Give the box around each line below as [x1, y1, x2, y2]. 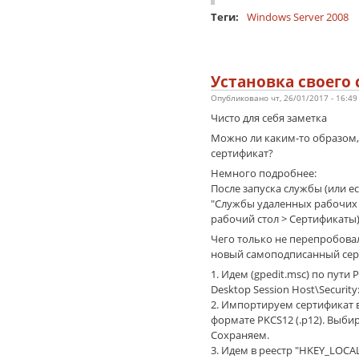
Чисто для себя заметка [210, 111, 327, 125]
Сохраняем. [210, 328, 269, 342]
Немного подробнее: [210, 166, 317, 180]
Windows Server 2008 [247, 9, 349, 24]
